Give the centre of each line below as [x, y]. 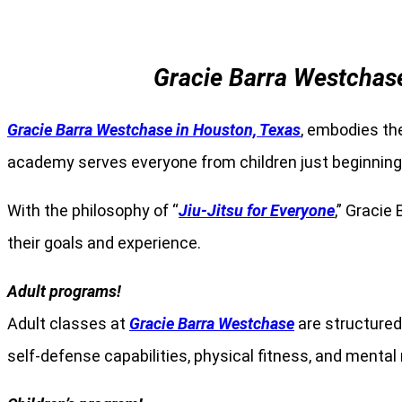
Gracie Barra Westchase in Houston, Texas [154, 130]
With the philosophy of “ [93, 211]
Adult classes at [68, 324]
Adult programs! [64, 292]
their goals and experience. [104, 243]
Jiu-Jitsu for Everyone [257, 211]
